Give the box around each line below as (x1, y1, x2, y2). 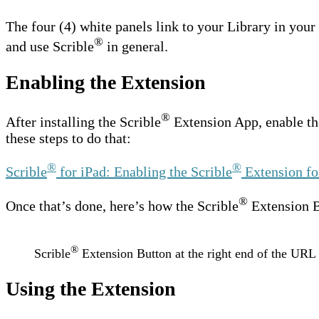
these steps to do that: (6, 130, 131, 146)
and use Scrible (6, 38, 94, 54)
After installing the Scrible (6, 113, 161, 130)
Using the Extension (6, 278, 176, 300)
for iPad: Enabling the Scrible (56, 164, 232, 180)
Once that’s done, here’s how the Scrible (6, 197, 239, 214)
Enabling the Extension (6, 70, 206, 93)
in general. (103, 38, 168, 54)
